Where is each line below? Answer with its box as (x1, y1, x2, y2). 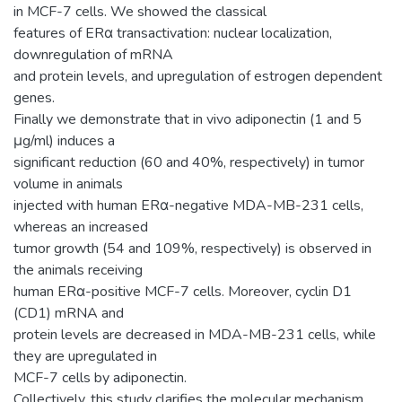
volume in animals (13, 173, 123, 194)
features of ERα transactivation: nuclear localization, (13, 22, 332, 43)
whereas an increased (13, 216, 148, 237)
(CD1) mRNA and (13, 302, 124, 323)
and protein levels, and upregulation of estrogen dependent (13, 66, 382, 86)
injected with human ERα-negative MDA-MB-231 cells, (13, 195, 363, 215)
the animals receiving (13, 259, 143, 280)
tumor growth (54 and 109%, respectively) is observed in (13, 238, 371, 258)
